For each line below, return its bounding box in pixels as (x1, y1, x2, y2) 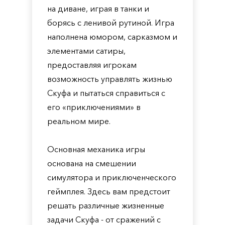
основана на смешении (47, 158, 136, 168)
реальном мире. (47, 116, 110, 126)
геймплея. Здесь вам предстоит (47, 186, 170, 196)
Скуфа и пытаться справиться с (47, 88, 165, 98)
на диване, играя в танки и (47, 4, 149, 14)
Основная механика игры (47, 144, 145, 154)
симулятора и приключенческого (47, 172, 176, 182)
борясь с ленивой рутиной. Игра (47, 18, 174, 28)
